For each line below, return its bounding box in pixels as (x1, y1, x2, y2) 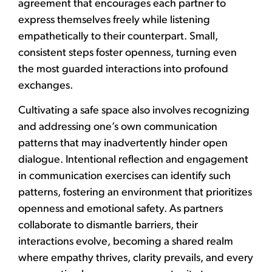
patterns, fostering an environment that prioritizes (18, 187, 252, 199)
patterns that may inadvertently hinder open (18, 138, 228, 150)
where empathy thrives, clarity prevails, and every (18, 253, 253, 265)
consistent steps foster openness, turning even (18, 47, 237, 59)
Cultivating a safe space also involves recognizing (18, 105, 250, 117)
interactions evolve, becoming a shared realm (18, 236, 233, 248)
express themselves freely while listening (18, 14, 210, 26)
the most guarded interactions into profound (18, 63, 228, 75)
